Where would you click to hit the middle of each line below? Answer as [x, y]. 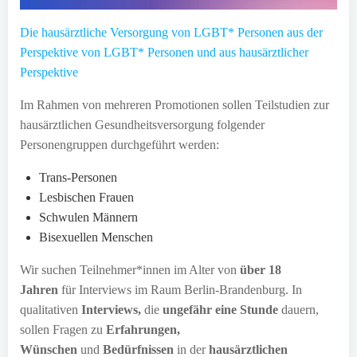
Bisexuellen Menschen [96, 237]
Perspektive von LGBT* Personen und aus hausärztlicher [164, 52]
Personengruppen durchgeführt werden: [120, 144]
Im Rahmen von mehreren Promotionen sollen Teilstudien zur [175, 104]
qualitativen [51, 309]
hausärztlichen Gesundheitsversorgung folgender [142, 124]
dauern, [298, 309]
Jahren [39, 289]
